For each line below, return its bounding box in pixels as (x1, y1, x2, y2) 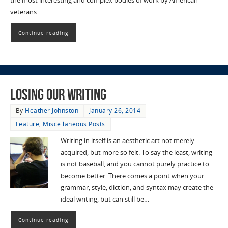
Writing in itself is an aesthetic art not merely (60, 136, 194, 146)
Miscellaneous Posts (43, 120, 105, 129)
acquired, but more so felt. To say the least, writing (60, 148, 212, 157)
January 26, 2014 (89, 106, 141, 116)
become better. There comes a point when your (60, 172, 204, 181)
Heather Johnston (25, 106, 79, 116)
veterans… (10, 7, 42, 16)
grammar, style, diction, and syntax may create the (60, 183, 213, 192)
